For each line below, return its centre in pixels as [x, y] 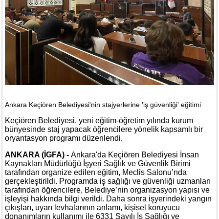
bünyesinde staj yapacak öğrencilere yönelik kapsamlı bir [104, 129]
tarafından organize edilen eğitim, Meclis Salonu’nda [96, 172]
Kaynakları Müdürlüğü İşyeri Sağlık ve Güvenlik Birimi [98, 163]
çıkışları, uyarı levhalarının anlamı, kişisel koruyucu [92, 207]
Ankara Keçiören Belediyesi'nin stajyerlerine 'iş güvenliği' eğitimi [103, 104]
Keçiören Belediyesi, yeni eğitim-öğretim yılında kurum [99, 120]
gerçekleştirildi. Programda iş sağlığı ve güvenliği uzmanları [108, 181]
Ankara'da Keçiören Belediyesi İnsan [135, 154]
